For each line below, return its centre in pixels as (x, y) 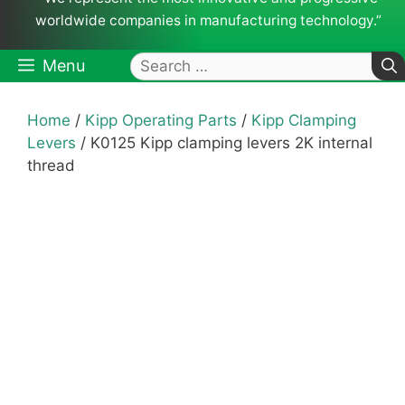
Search (156, 63)
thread (51, 166)
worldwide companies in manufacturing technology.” (208, 21)
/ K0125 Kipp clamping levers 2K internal (224, 143)
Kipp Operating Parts (161, 121)
